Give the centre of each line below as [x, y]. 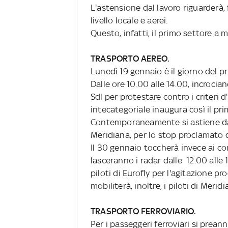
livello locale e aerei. [129, 20]
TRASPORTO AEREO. [130, 58]
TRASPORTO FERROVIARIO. [143, 211]
